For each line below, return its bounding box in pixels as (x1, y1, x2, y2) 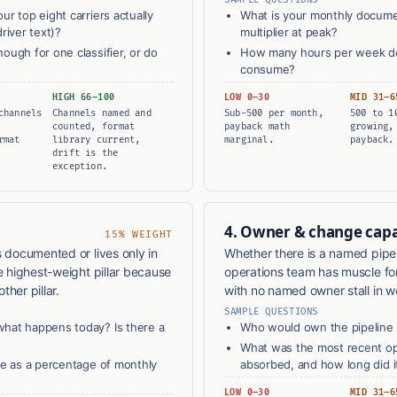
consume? (240, 62, 296, 77)
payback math (224, 121, 291, 133)
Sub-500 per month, (224, 107, 323, 120)
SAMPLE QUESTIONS (224, 306, 319, 318)
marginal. (224, 134, 274, 146)
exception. (52, 160, 108, 173)
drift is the (52, 147, 119, 160)
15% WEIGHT (105, 229, 173, 241)
